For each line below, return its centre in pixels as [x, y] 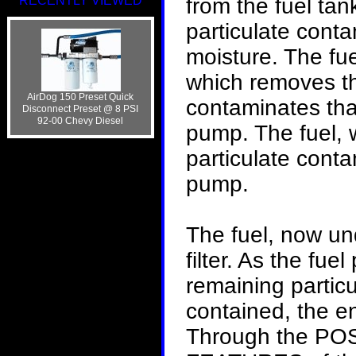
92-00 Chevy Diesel [81, 120]
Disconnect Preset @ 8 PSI [81, 108]
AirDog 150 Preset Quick [81, 97]
